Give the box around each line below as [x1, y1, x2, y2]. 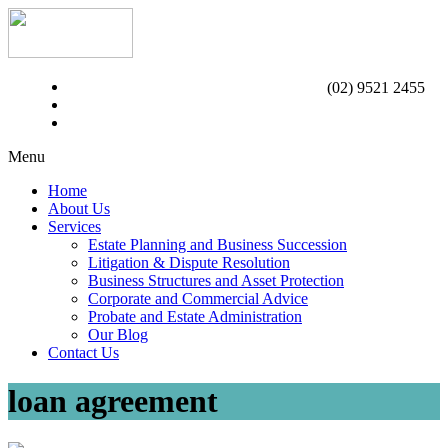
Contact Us [48, 344, 119, 361]
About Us [48, 200, 110, 217]
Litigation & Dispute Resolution [88, 254, 290, 271]
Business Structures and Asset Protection [88, 272, 344, 289]
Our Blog [88, 326, 148, 343]
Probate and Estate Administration [88, 308, 302, 325]
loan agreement [8, 383, 218, 420]
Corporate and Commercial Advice [88, 290, 308, 307]
